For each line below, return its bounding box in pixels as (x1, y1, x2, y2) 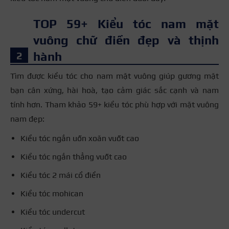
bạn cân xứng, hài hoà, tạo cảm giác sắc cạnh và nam (10, 85, 219, 95)
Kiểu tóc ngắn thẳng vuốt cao (20, 151, 127, 162)
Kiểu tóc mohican (20, 188, 83, 198)
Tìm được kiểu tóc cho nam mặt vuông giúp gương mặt (10, 71, 219, 81)
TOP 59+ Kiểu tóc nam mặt (33, 16, 219, 31)
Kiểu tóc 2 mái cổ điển (20, 170, 101, 180)
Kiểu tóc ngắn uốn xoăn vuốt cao (20, 133, 139, 143)
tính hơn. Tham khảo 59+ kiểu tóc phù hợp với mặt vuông (10, 99, 219, 109)
